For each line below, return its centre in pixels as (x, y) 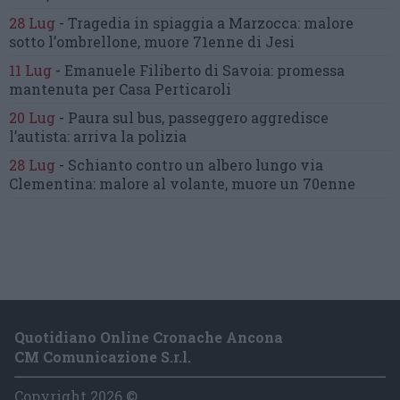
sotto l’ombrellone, (76, 41)
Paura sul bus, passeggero (159, 117)
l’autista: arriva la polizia (98, 136)
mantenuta (50, 88)
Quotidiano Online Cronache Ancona (149, 337)
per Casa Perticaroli (162, 88)
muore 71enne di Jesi (219, 41)
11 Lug (30, 70)
